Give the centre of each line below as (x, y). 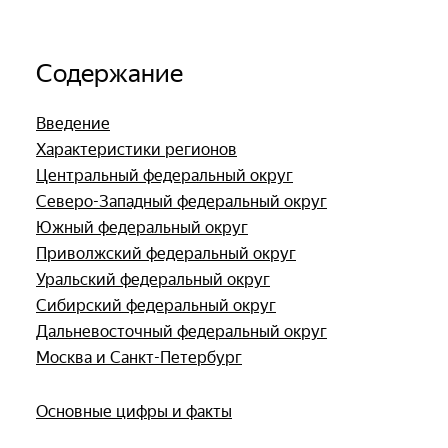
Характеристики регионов (136, 149)
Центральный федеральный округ (164, 175)
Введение (73, 123)
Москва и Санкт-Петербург (139, 357)
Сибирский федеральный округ (156, 305)
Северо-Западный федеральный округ (181, 201)
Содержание (109, 72)
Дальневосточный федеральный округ (181, 331)
